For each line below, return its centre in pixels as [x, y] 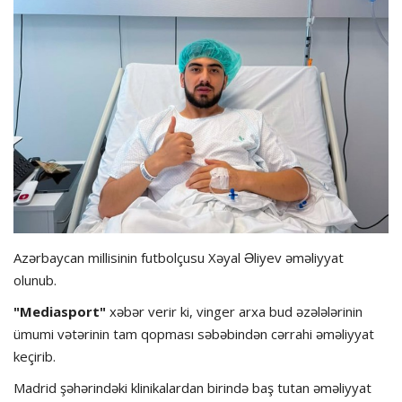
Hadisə [37, 40]
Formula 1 [47, 178]
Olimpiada [48, 86]
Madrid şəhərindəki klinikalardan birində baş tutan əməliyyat [192, 388]
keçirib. [35, 357]
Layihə [35, 132]
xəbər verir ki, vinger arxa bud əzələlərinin [234, 312]
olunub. [35, 280]
